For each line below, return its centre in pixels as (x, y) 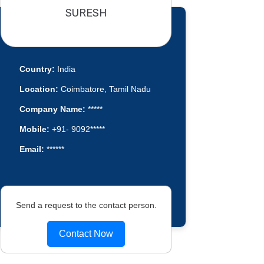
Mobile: (34, 129)
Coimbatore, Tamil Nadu (104, 89)
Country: (37, 69)
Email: (32, 149)
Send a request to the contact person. (86, 205)
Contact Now (86, 233)
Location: (39, 89)
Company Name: (52, 109)
